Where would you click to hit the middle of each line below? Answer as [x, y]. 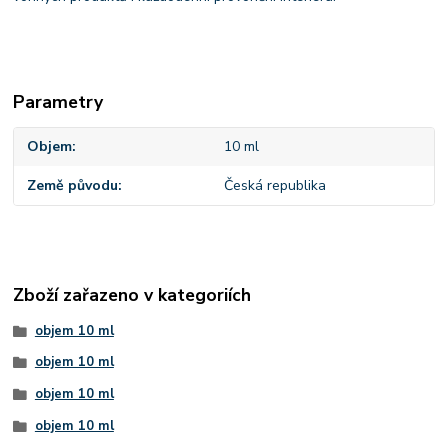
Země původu [73, 185]
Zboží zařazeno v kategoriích [132, 295]
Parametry [58, 101]
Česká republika [274, 185]
